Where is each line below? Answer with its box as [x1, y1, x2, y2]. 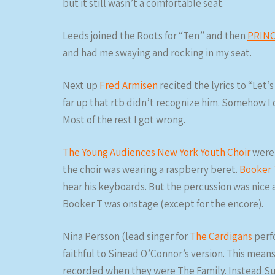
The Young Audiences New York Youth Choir [63, 145, 250, 159]
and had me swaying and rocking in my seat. [63, 46, 252, 60]
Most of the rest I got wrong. [63, 113, 185, 126]
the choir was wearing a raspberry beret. [63, 163, 239, 176]
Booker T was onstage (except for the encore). [63, 197, 263, 211]
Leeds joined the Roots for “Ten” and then [63, 29, 247, 42]
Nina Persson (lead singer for [63, 230, 190, 243]
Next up [63, 79, 99, 92]
